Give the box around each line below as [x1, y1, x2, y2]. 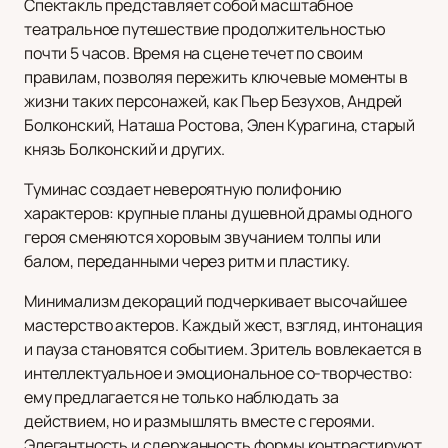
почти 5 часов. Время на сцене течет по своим [24, 42, 363, 65]
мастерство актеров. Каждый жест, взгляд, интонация [24, 314, 423, 337]
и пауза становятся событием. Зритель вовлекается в [24, 338, 422, 361]
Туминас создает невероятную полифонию [24, 178, 343, 201]
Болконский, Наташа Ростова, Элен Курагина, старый [24, 114, 416, 137]
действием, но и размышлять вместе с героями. [24, 410, 375, 433]
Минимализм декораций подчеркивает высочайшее [24, 290, 407, 313]
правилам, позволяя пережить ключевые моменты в [24, 66, 408, 89]
